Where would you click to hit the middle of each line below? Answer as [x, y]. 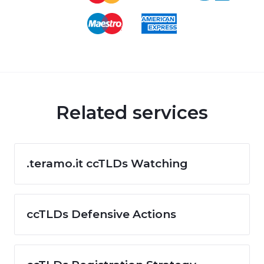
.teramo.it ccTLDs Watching [107, 163]
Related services [132, 112]
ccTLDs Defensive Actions [101, 214]
